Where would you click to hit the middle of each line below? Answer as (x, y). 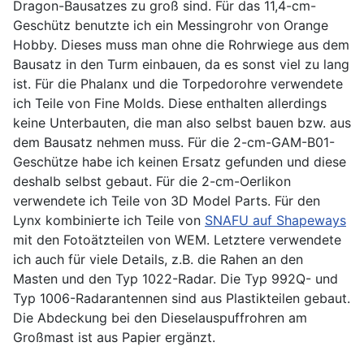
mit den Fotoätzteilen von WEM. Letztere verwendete (177, 239)
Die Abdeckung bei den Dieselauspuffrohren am (160, 317)
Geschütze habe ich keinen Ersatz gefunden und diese (180, 161)
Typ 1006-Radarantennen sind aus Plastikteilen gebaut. (182, 298)
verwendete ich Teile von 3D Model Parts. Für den (167, 200)
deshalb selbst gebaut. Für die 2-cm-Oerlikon (152, 181)
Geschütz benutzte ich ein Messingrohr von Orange (171, 25)
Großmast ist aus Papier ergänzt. (114, 337)
